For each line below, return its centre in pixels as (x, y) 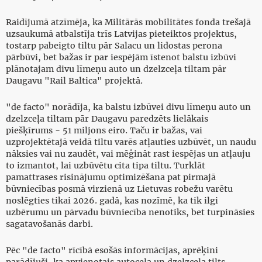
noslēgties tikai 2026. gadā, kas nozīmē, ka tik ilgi (112, 201)
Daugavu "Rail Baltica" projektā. (74, 81)
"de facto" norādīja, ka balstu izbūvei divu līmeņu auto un (128, 107)
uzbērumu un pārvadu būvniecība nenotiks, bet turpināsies (130, 213)
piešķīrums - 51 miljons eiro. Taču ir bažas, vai (104, 131)
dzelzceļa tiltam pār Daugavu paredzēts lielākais (107, 119)
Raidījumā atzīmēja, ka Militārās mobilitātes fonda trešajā (128, 23)
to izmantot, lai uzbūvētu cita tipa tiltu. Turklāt (106, 166)
